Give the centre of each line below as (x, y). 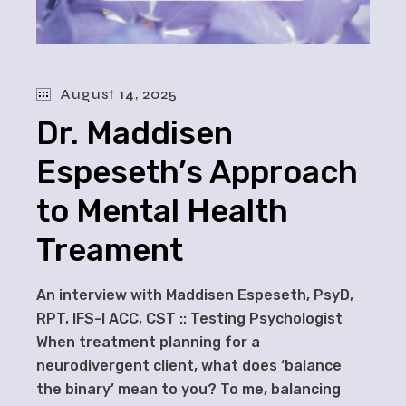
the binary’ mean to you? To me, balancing (189, 389)
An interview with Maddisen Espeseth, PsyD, (195, 295)
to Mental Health (163, 211)
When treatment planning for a (149, 342)
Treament (110, 250)
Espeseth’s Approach (198, 172)
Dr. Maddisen (135, 133)
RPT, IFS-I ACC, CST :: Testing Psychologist (190, 318)
